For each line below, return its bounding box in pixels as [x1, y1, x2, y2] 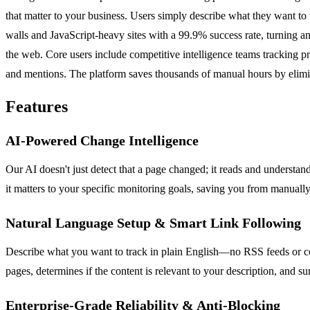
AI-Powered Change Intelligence [6, 133, 199, 149]
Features [6, 98, 68, 116]
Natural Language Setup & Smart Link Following [6, 215, 301, 231]
